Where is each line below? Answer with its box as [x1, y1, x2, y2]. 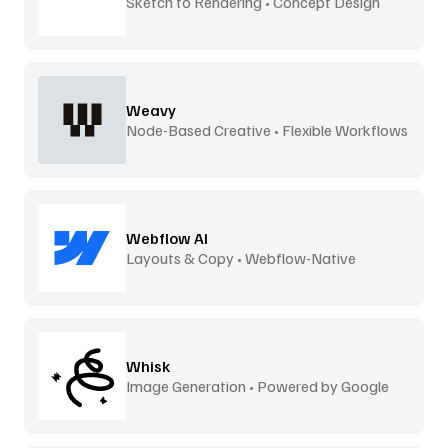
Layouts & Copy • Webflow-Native [126, 247, 356, 268]
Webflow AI [126, 227, 208, 248]
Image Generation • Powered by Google [126, 375, 389, 396]
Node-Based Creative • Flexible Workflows [126, 119, 408, 140]
